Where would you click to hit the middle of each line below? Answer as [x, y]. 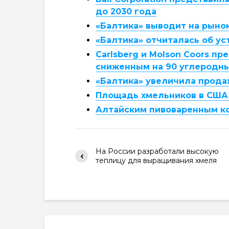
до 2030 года [126, 12]
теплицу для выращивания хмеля [156, 161]
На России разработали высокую [157, 151]
